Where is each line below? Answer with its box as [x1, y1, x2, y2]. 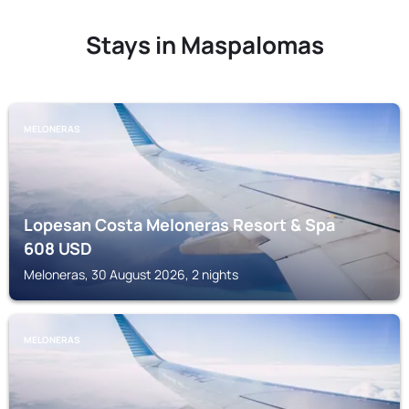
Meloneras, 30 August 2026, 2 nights [24, 266, 238, 283]
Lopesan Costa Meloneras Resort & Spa [24, 214, 335, 236]
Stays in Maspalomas [85, 28, 324, 61]
